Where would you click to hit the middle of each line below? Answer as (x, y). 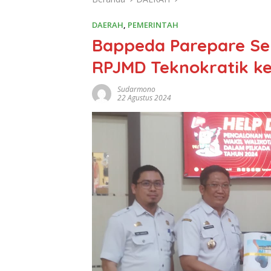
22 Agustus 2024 (144, 98)
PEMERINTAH (153, 25)
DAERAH (108, 25)
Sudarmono (136, 90)
